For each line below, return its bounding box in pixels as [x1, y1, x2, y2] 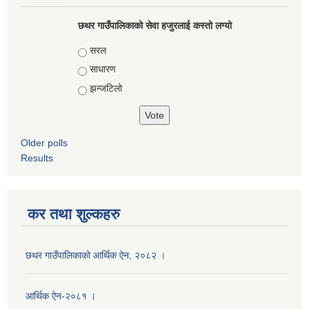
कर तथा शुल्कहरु [28, 205, 120, 223]
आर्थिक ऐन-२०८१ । [26, 290, 96, 301]
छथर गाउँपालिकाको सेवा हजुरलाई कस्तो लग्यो [77, 19, 232, 31]
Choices [77, 44, 117, 56]
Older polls [21, 137, 68, 148]
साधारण [89, 63, 116, 75]
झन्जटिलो [89, 82, 122, 94]
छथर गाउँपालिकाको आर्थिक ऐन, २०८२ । [26, 249, 166, 261]
